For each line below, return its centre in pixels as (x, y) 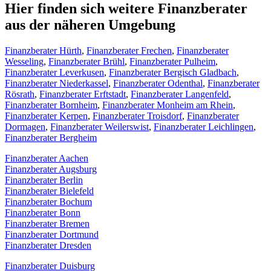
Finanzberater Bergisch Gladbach (173, 72)
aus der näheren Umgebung (90, 24)
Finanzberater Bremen (47, 223)
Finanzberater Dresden (48, 245)
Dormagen (25, 126)
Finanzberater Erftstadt (83, 94)
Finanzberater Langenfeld (180, 94)
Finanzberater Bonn (43, 212)
